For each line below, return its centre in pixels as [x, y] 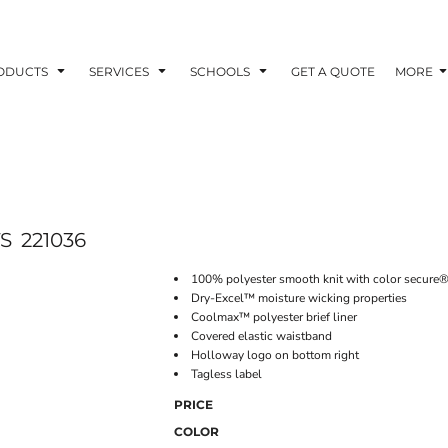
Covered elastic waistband [261, 336]
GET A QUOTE [333, 71]
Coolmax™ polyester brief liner [274, 317]
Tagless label [226, 374]
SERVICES [120, 71]
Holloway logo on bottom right [275, 355]
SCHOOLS [221, 71]
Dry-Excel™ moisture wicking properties [299, 298]
